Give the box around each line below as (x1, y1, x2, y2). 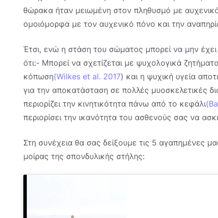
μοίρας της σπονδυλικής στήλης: (23, 151, 145, 162)
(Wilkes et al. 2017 (54, 72, 121, 82)
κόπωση (23, 72, 54, 82)
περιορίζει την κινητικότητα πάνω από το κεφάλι (23, 99, 206, 109)
